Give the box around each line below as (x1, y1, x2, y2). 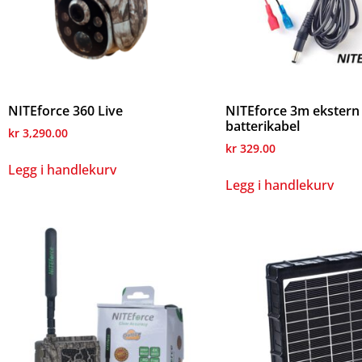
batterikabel (225, 117, 300, 136)
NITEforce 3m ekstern (225, 102, 360, 120)
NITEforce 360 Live (8, 102, 123, 120)
